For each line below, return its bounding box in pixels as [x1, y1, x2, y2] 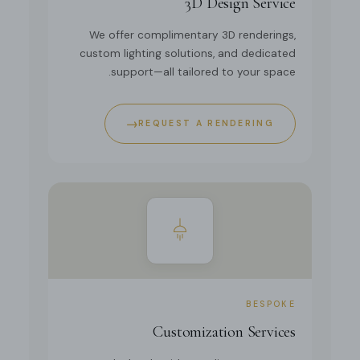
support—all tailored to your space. [111, 65, 296, 80]
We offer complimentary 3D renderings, [89, 28, 296, 43]
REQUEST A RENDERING [138, 118, 274, 129]
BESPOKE [245, 299, 296, 310]
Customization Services [153, 322, 296, 342]
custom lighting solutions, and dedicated [80, 47, 296, 61]
